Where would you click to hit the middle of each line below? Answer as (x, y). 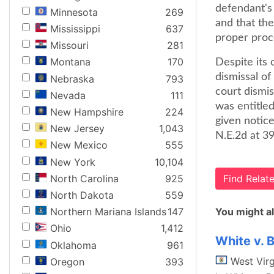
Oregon (67, 261)
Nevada (68, 95)
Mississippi (75, 29)
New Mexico (79, 145)
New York (73, 162)
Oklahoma (73, 245)
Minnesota (74, 12)
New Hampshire (87, 112)
